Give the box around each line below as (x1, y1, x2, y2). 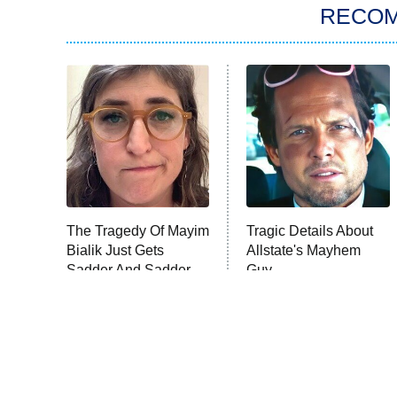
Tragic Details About (246, 222, 374, 238)
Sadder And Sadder (66, 261, 191, 277)
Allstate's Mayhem (246, 242, 362, 258)
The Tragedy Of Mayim (66, 222, 209, 238)
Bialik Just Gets (66, 242, 164, 258)
